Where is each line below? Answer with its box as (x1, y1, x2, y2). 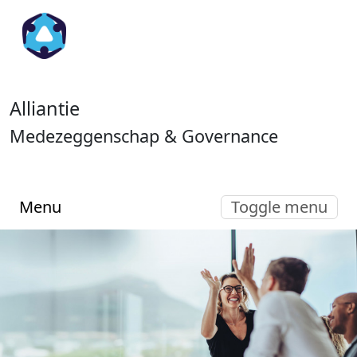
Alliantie (10, 95, 80, 121)
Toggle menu (231, 195, 328, 218)
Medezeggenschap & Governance (10, 124, 278, 147)
